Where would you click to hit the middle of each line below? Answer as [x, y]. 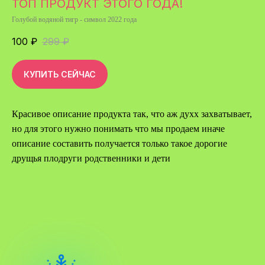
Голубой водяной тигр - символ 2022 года [74, 20]
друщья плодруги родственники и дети [91, 159]
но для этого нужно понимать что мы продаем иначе [118, 129]
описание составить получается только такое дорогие [119, 144]
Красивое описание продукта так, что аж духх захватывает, [132, 114]
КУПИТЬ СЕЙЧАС [60, 75]
